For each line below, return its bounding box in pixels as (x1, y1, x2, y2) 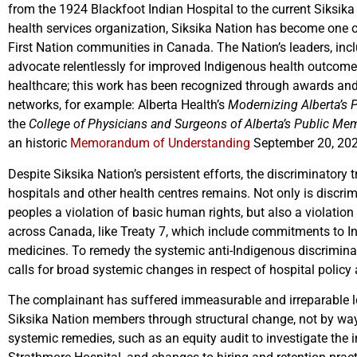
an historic (8, 135, 70, 151)
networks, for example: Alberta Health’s (8, 97, 228, 113)
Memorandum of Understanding (70, 135, 250, 151)
